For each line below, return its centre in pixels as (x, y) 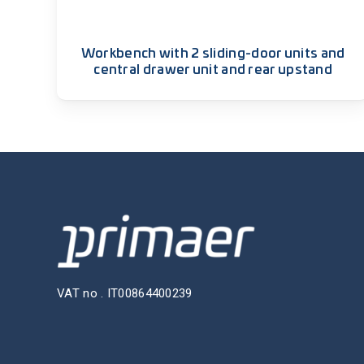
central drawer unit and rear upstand (213, 69)
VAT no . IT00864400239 (125, 294)
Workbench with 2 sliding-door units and (213, 53)
